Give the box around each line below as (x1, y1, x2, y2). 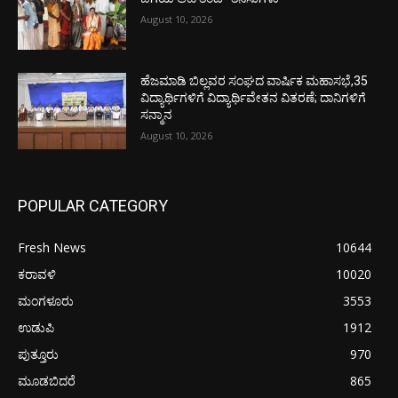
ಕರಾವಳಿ (18, 265, 56, 283)
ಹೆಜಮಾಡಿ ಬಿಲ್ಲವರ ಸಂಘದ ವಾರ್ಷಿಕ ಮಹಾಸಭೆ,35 (140, 74, 369, 89)
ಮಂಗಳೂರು (18, 291, 74, 309)
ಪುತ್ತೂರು (18, 345, 59, 362)
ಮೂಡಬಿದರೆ (18, 371, 76, 389)
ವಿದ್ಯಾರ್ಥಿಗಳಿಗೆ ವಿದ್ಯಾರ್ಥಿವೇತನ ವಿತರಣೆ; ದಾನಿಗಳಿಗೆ (140, 91, 367, 106)
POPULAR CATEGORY (18, 195, 168, 215)
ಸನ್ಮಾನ (140, 107, 173, 123)
